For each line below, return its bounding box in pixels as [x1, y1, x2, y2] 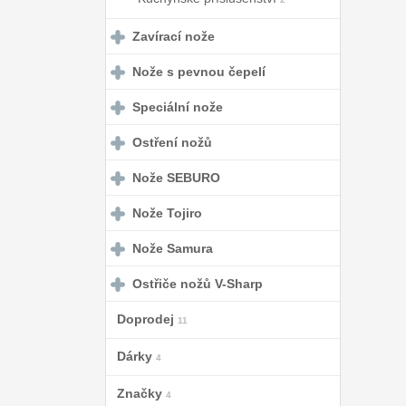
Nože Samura [132, 241, 213, 256]
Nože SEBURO [132, 170, 220, 185]
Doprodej [117, 312, 174, 326]
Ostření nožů [132, 135, 212, 150]
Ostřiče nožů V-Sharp [132, 276, 263, 291]
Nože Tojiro [132, 206, 202, 220]
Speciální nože [132, 100, 223, 114]
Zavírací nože [132, 29, 215, 43]
